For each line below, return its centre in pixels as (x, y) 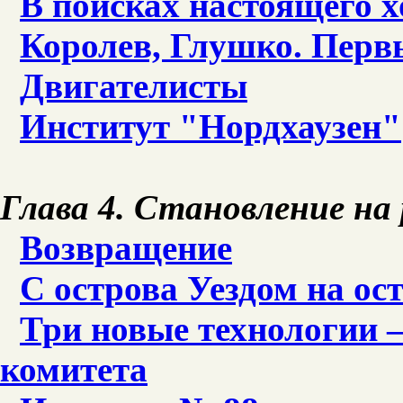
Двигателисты (134, 86)
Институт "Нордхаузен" (210, 126)
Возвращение (126, 248)
